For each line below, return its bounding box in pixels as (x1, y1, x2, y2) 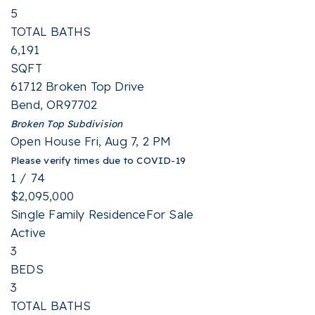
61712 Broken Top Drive (11, 79, 145, 94)
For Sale (146, 207, 194, 221)
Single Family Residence (11, 207, 146, 221)
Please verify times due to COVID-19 (11, 154, 186, 166)
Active (11, 225, 46, 240)
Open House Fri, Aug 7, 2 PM (11, 134, 172, 148)
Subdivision (64, 117, 123, 129)
